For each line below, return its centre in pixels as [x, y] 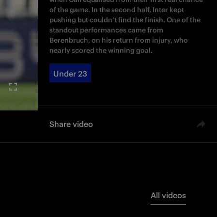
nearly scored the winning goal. [101, 50]
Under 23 [70, 74]
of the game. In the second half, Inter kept [117, 10]
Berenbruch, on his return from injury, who [119, 40]
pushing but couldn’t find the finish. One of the [125, 20]
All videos [168, 195]
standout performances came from [107, 30]
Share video [71, 124]
